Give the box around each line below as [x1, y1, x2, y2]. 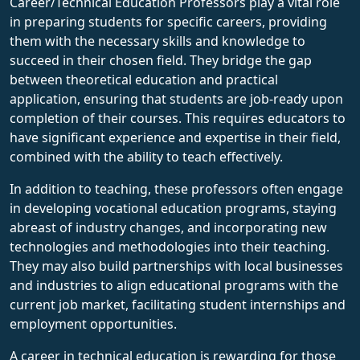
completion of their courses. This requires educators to [10, 108, 346, 127]
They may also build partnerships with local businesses [10, 256, 343, 275]
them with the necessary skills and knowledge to [10, 31, 305, 50]
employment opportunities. [10, 314, 177, 333]
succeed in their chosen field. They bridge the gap [10, 51, 312, 69]
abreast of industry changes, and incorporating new [10, 218, 327, 236]
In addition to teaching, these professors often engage [10, 179, 343, 198]
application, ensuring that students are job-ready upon [10, 89, 343, 108]
